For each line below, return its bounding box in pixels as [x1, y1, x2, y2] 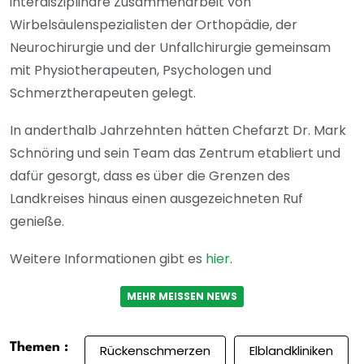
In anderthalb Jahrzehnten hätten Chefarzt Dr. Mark [10, 120, 346, 140]
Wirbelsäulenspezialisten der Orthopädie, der [10, 15, 297, 34]
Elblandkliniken [249, 342, 333, 360]
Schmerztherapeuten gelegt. [10, 83, 196, 102]
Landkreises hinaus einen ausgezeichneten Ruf [10, 188, 303, 208]
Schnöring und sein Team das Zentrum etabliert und [10, 143, 340, 162]
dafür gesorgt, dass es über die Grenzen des [10, 166, 290, 185]
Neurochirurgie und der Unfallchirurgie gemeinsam [10, 37, 331, 57]
